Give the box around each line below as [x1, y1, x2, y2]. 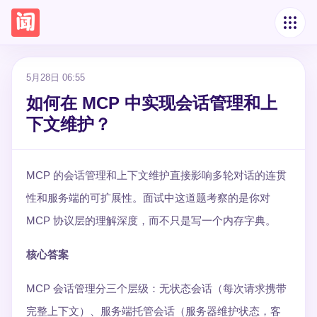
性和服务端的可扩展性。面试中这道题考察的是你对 [26, 192, 270, 204]
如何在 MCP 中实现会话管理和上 [26, 93, 277, 113]
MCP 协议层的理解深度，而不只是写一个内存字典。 [26, 214, 276, 226]
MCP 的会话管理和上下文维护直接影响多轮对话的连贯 [26, 169, 287, 181]
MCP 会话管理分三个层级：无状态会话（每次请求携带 [26, 282, 287, 294]
